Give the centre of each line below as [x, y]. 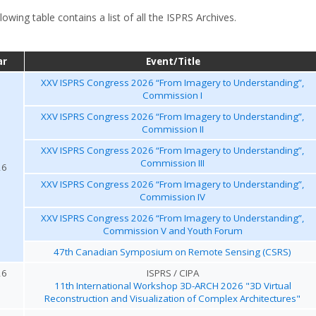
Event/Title [173, 61]
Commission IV [172, 197]
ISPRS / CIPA [172, 273]
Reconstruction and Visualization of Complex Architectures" [172, 298]
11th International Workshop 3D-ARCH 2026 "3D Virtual [172, 286]
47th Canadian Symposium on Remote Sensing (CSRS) [172, 252]
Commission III [172, 163]
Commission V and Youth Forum [172, 231]
